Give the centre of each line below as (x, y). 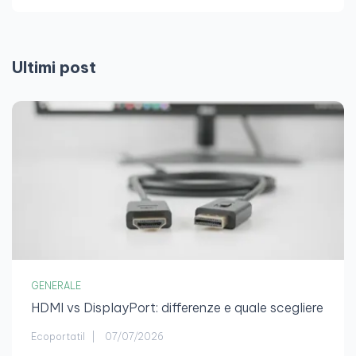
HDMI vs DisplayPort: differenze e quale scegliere (177, 308)
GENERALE (56, 286)
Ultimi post (54, 68)
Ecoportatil (58, 337)
